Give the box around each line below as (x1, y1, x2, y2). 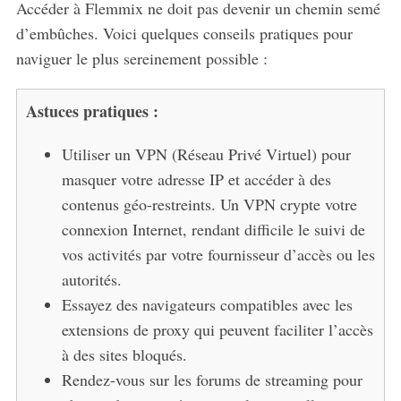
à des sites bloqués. (61, 343, 187, 365)
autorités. (61, 268, 122, 290)
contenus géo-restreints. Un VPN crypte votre (61, 192, 357, 215)
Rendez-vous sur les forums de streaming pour (61, 368, 363, 390)
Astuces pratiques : (25, 98, 158, 123)
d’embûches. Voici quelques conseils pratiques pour (15, 21, 353, 44)
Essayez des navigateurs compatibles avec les (61, 293, 353, 315)
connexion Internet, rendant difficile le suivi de (61, 218, 365, 240)
